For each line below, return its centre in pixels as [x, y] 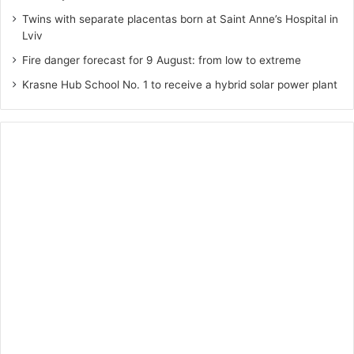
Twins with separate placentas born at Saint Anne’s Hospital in [180, 19]
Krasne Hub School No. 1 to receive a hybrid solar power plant [180, 85]
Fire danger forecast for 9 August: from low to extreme [162, 60]
